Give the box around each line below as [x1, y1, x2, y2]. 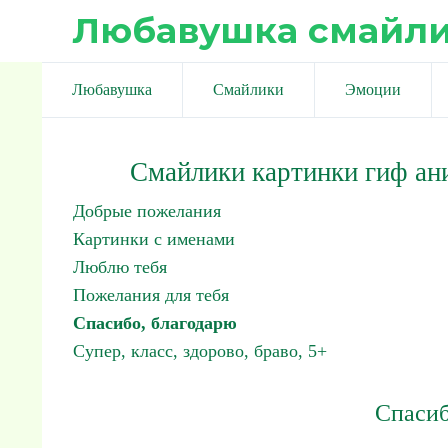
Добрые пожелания [73, 201, 221, 221]
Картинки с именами [73, 229, 235, 249]
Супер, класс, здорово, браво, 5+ [73, 341, 327, 361]
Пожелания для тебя [73, 285, 229, 305]
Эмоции [345, 81, 401, 98]
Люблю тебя [73, 257, 167, 277]
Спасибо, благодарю [73, 313, 237, 333]
